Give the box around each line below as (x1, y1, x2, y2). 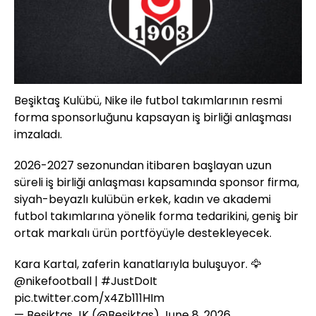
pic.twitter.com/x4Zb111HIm (14, 289, 164, 306)
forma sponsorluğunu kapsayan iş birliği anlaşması (14, 109, 291, 126)
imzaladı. (14, 126, 62, 142)
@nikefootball (14, 272, 92, 289)
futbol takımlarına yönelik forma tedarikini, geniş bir (14, 207, 298, 224)
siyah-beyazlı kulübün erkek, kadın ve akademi (14, 190, 271, 207)
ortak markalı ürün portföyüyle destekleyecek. (14, 224, 272, 241)
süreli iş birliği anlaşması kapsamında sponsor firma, (14, 174, 299, 190)
